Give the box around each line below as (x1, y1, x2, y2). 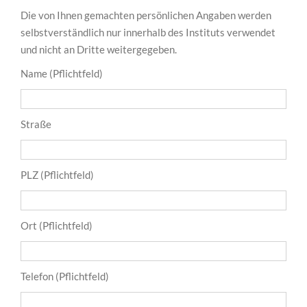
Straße (21, 118, 51, 131)
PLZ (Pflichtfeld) (21, 169, 94, 182)
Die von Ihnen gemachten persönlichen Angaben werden (21, 9, 271, 22)
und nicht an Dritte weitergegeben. (21, 43, 177, 56)
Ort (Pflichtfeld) (21, 219, 93, 232)
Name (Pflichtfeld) (21, 67, 103, 80)
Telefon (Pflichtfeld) (21, 270, 109, 283)
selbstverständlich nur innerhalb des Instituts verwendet (21, 26, 275, 39)
